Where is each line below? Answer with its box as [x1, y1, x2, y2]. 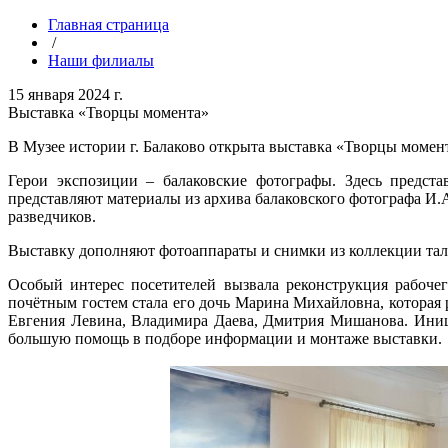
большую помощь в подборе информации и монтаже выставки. [8, 330, 442, 347]
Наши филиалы [48, 52, 154, 69]
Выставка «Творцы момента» [8, 104, 209, 121]
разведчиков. [8, 208, 96, 225]
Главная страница [48, 16, 169, 33]
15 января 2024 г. [8, 86, 123, 103]
